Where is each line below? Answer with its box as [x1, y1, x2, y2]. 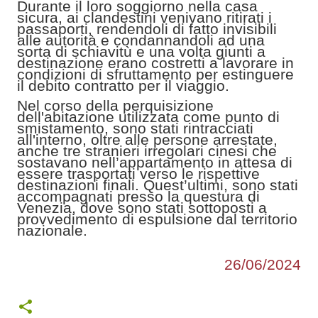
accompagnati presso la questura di [17, 188, 260, 205]
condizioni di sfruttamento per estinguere [17, 65, 294, 82]
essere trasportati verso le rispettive [17, 165, 260, 182]
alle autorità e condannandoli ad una [17, 31, 265, 48]
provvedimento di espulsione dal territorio [17, 211, 297, 228]
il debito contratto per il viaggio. [17, 77, 229, 94]
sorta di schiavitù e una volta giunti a [17, 43, 265, 60]
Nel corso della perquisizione [17, 97, 214, 114]
